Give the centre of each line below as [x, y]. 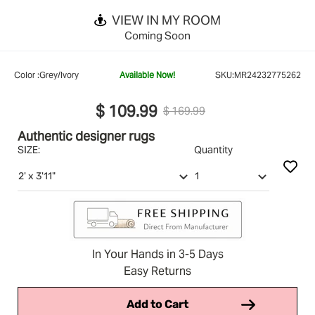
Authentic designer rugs [86, 136]
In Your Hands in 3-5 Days [157, 254]
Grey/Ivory [59, 75]
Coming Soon [157, 35]
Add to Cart [157, 304]
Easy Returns [157, 271]
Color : [27, 75]
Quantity [213, 149]
